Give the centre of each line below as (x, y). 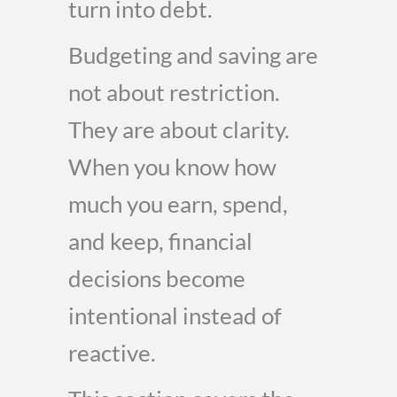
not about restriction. (174, 92)
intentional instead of (175, 315)
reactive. (112, 353)
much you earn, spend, (178, 204)
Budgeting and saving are (193, 55)
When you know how (172, 167)
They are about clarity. (179, 129)
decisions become (157, 278)
